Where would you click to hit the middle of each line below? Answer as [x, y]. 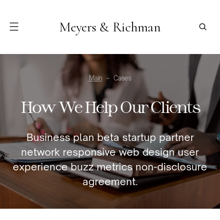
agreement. [110, 181]
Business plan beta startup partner [110, 137]
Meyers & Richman [110, 27]
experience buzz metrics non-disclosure [110, 167]
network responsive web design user [110, 152]
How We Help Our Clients [110, 107]
